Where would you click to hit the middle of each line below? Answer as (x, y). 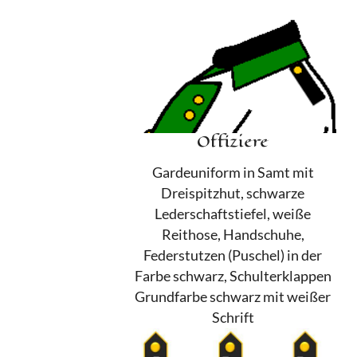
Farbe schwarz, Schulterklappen (233, 276)
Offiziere (233, 141)
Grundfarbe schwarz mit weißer (233, 296)
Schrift (233, 317)
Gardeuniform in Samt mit (233, 172)
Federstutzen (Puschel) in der (233, 255)
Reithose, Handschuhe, (233, 234)
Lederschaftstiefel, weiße (233, 214)
